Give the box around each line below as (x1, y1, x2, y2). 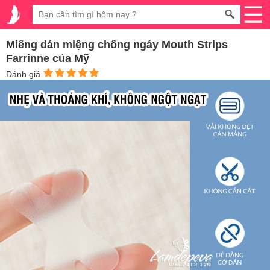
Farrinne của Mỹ (6, 52, 89, 64)
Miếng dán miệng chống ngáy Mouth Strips (6, 39, 228, 51)
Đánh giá (6, 69, 43, 79)
